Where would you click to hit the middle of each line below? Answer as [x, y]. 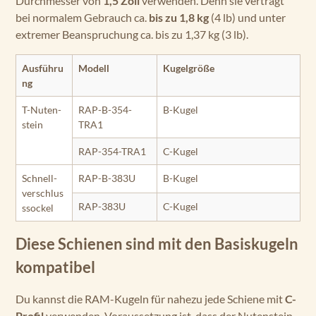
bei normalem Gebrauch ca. [82, 17]
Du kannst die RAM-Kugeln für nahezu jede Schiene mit [150, 299]
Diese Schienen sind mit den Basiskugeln [157, 244]
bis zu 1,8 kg [179, 17]
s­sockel [38, 208]
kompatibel [55, 267]
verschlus [43, 193]
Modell [94, 68]
